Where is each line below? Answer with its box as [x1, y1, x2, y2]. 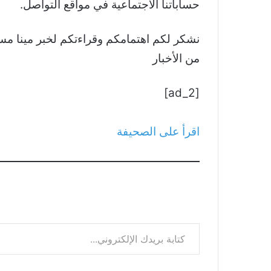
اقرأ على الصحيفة [117, 125, 200, 139]
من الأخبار [152, 51, 200, 66]
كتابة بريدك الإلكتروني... [143, 215, 200, 230]
